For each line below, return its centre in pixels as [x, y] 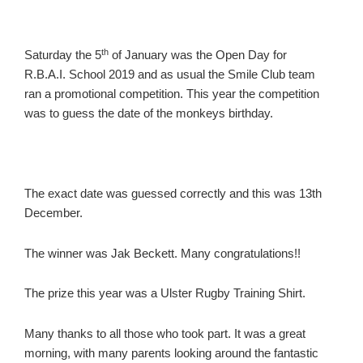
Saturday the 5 [63, 55]
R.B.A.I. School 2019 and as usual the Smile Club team [170, 75]
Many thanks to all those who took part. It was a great [165, 333]
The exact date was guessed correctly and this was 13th [173, 194]
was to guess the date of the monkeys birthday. [149, 113]
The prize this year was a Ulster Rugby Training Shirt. [165, 294]
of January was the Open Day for [198, 55]
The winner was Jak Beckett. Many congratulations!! [162, 253]
